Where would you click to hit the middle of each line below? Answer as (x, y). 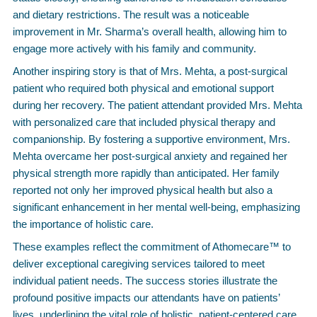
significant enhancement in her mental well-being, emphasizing (156, 207)
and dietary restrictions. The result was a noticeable (131, 15)
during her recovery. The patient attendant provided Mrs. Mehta (157, 105)
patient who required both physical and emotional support (143, 88)
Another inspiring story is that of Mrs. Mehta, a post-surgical (150, 71)
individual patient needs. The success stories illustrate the (145, 281)
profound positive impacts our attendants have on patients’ (146, 298)
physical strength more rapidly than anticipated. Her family (146, 173)
